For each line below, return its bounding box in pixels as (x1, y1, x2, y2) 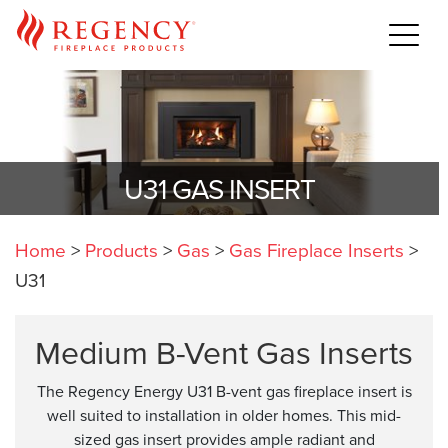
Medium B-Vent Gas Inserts (35, 329, 413, 375)
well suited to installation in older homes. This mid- (47, 404, 401, 427)
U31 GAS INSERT (124, 169, 315, 209)
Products (85, 236, 158, 264)
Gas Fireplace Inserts (229, 236, 404, 264)
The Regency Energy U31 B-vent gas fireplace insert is (36, 380, 412, 403)
